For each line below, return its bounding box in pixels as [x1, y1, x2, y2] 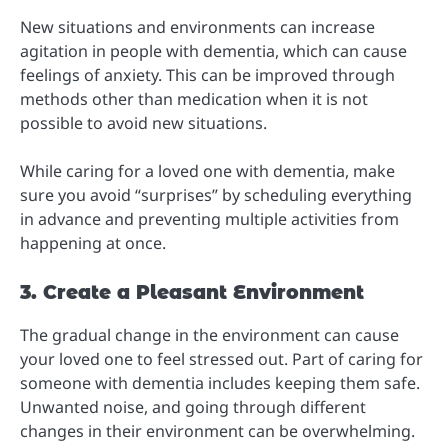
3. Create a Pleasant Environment [20, 280, 364, 304]
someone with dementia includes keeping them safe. [20, 371, 420, 394]
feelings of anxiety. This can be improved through [20, 63, 395, 86]
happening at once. [20, 231, 166, 254]
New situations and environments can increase [20, 15, 375, 38]
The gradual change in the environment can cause [20, 323, 399, 346]
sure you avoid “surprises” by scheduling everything [20, 183, 412, 206]
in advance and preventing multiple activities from [20, 207, 399, 230]
